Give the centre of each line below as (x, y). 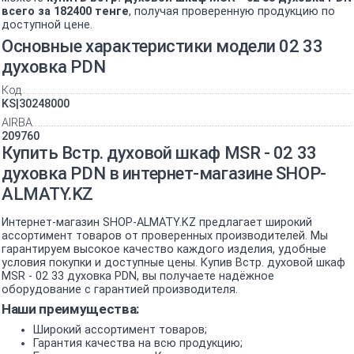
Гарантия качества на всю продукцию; (138, 343)
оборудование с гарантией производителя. (120, 290)
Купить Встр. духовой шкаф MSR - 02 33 (159, 153)
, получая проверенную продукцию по (232, 12)
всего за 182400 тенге (65, 12)
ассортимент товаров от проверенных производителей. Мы (165, 236)
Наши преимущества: (70, 309)
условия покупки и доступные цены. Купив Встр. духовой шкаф (173, 263)
